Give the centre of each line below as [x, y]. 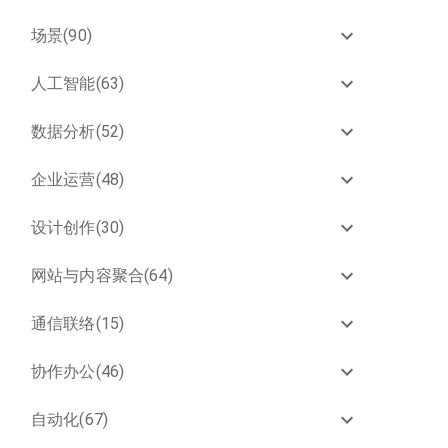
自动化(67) [70, 419]
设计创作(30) [78, 227]
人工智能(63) [78, 83]
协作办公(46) [78, 371]
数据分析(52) [78, 131]
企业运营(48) [78, 179]
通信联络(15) [78, 323]
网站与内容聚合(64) [102, 275]
